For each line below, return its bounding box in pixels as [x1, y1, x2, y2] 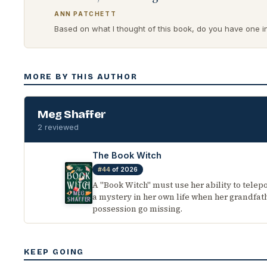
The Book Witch [92, 150, 162, 160]
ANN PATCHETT [54, 10, 117, 17]
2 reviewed [38, 123, 79, 132]
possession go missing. [92, 203, 182, 215]
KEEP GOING [24, 247, 85, 257]
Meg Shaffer [38, 107, 106, 121]
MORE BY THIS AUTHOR [24, 72, 138, 82]
